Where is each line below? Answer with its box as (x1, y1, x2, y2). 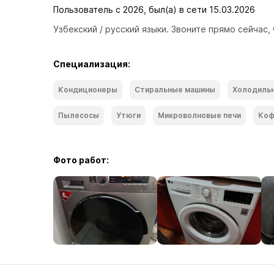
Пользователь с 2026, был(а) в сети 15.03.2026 (53, 4, 255, 15)
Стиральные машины (135, 85, 215, 94)
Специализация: (53, 59, 130, 69)
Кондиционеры (58, 85, 117, 94)
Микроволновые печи (158, 111, 241, 120)
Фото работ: (53, 155, 109, 165)
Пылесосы (58, 111, 99, 120)
